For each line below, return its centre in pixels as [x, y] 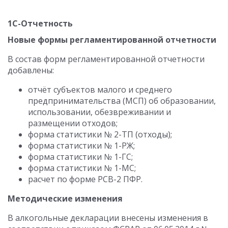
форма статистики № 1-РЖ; [81, 146]
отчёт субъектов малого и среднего [100, 90]
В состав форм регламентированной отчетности [106, 59]
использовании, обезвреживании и [99, 112]
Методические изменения [65, 198]
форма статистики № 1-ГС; [80, 157]
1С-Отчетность [40, 23]
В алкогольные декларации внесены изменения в [108, 218]
